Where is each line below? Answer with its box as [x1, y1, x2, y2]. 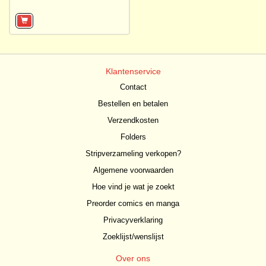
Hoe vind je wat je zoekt [91, 182, 175, 191]
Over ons [116, 254, 150, 263]
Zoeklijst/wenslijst [102, 232, 164, 241]
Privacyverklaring [103, 216, 163, 224]
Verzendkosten [107, 116, 159, 125]
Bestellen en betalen [98, 99, 168, 108]
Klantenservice [105, 66, 161, 76]
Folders [120, 132, 146, 141]
